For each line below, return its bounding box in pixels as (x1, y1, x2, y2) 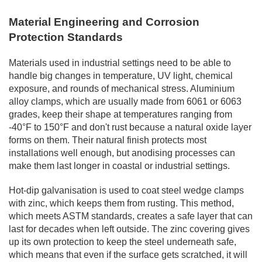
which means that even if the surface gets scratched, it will (9, 249, 247, 260)
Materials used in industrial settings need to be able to (9, 57, 231, 68)
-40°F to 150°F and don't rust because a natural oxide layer (9, 122, 251, 132)
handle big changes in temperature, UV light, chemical (9, 70, 233, 81)
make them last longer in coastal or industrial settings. (9, 160, 230, 171)
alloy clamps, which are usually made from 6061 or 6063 (9, 96, 242, 106)
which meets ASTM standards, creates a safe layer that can (9, 211, 253, 221)
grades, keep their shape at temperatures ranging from (9, 109, 232, 119)
